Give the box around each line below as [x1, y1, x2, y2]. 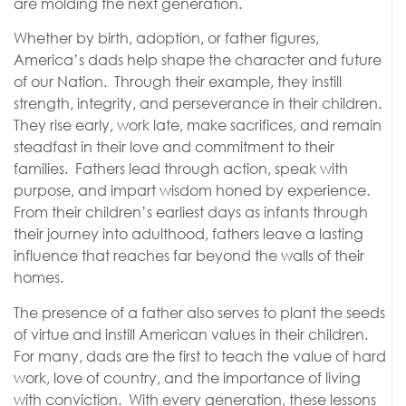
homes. [14, 267, 63, 287]
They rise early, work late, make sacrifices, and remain [14, 115, 382, 135]
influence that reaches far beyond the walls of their [14, 246, 364, 266]
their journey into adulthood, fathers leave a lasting [14, 224, 363, 244]
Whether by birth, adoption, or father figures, [14, 28, 319, 48]
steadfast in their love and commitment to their [14, 137, 334, 157]
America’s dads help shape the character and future [14, 50, 382, 70]
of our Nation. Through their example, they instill [14, 72, 342, 92]
